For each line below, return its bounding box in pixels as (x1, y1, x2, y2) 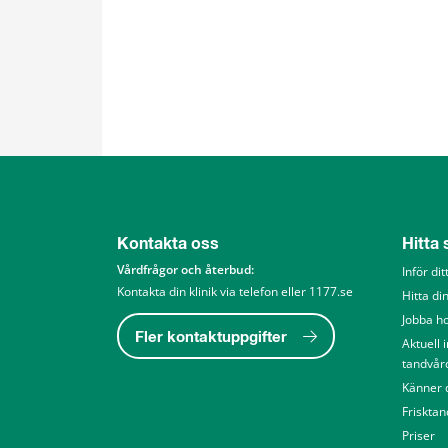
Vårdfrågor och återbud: (117, 260, 257, 278)
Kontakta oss (117, 235, 219, 252)
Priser (402, 426, 435, 444)
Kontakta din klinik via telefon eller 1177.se (117, 282, 353, 300)
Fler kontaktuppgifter (135, 329, 287, 345)
